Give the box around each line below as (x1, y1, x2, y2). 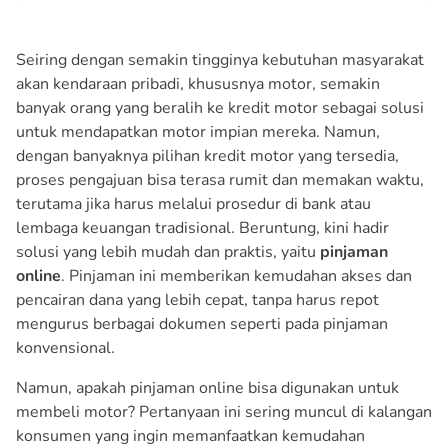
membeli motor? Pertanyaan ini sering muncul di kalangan (16, 400, 432, 423)
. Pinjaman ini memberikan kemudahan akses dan (61, 264, 412, 287)
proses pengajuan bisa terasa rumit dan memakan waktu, (16, 168, 424, 191)
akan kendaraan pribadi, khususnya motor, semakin (16, 72, 380, 95)
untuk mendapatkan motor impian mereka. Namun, (16, 120, 380, 143)
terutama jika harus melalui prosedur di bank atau (16, 192, 371, 215)
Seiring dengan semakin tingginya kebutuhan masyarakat (16, 48, 424, 71)
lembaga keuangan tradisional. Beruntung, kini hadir (16, 216, 389, 239)
